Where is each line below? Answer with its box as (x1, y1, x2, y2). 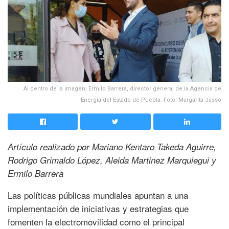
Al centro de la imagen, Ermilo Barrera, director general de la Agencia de (24, 85, 221, 93)
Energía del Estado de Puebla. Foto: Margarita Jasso (81, 97, 221, 104)
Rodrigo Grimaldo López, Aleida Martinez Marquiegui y (8, 154, 216, 167)
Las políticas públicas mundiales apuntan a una (8, 189, 188, 202)
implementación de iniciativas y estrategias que (8, 202, 189, 215)
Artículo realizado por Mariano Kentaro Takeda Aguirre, (8, 141, 216, 153)
